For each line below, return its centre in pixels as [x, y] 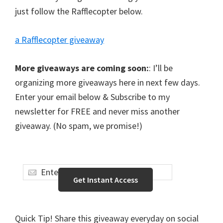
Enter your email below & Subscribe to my [92, 97]
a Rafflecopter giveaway [59, 39]
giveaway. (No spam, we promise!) [79, 125]
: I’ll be [161, 68]
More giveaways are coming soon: [82, 68]
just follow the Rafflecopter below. [79, 11]
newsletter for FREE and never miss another [97, 111]
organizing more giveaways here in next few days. [108, 82]
